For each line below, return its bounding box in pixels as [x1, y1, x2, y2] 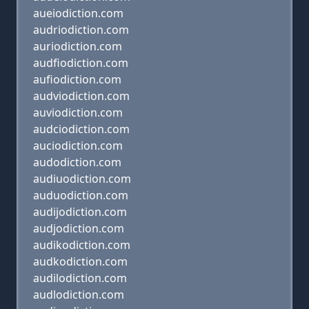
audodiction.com [33, 154, 121, 170]
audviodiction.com [33, 88, 130, 103]
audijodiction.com [33, 204, 127, 219]
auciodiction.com [33, 138, 123, 153]
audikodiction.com [33, 237, 130, 252]
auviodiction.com [33, 105, 123, 120]
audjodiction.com [33, 221, 124, 236]
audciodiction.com [33, 121, 130, 137]
